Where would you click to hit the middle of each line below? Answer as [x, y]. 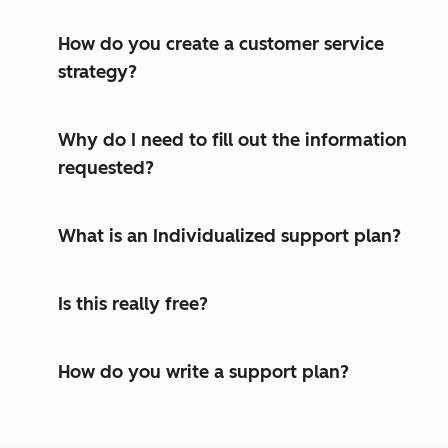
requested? [106, 168]
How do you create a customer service [221, 44]
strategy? [97, 72]
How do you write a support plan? [203, 372]
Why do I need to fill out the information [232, 140]
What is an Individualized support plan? [229, 236]
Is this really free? [133, 304]
